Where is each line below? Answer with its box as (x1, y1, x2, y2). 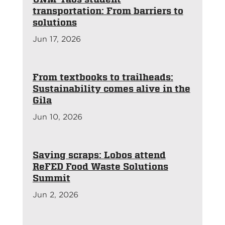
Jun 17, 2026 (32, 34, 81, 44)
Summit (32, 172, 70, 183)
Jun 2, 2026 (32, 190, 78, 199)
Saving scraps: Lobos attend (32, 149, 166, 160)
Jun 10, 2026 (32, 112, 82, 122)
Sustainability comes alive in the (32, 83, 190, 94)
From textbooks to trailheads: (32, 71, 173, 82)
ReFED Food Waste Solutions (32, 161, 168, 172)
